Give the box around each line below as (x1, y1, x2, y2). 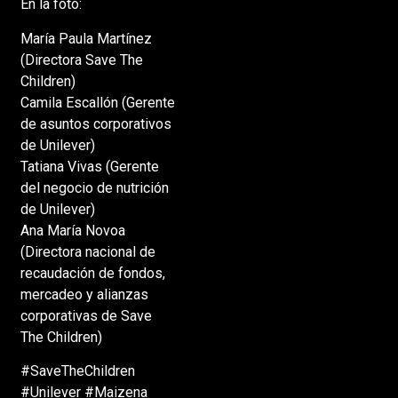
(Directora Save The (20, 51, 143, 68)
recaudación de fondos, (20, 264, 165, 282)
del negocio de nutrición (20, 179, 169, 196)
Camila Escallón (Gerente (20, 93, 175, 111)
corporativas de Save (20, 306, 152, 324)
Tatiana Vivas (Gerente (20, 157, 159, 175)
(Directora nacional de (20, 243, 155, 260)
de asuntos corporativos (20, 115, 171, 132)
